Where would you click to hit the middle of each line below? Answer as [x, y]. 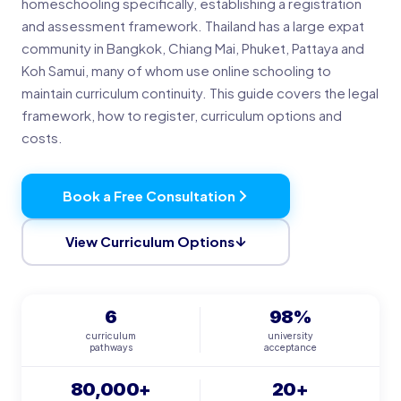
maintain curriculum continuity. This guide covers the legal [200, 92]
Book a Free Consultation [149, 195]
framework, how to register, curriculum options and [182, 115]
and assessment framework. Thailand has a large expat [193, 25]
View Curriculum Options [149, 242]
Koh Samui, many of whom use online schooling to [176, 70]
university [290, 335]
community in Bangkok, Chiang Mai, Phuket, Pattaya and [193, 47]
